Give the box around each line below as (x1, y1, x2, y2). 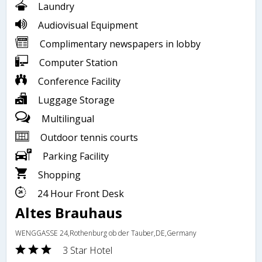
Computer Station (37, 56, 118, 69)
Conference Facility (36, 74, 120, 88)
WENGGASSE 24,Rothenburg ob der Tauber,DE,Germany (15, 227, 196, 238)
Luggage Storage (36, 93, 115, 106)
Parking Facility (40, 149, 109, 163)
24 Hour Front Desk (35, 187, 124, 200)
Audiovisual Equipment (36, 18, 138, 32)
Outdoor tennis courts (38, 130, 138, 144)
